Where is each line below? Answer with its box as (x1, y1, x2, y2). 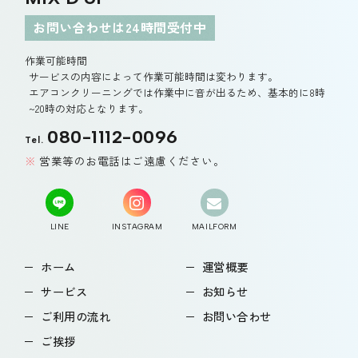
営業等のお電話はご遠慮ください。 (39, 153, 225, 169)
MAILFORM (191, 221, 237, 233)
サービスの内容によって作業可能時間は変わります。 (28, 69, 278, 85)
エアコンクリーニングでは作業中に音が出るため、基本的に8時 (28, 85, 325, 101)
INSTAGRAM (111, 221, 163, 233)
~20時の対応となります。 (28, 101, 149, 117)
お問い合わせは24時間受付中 (33, 18, 207, 38)
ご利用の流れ (41, 308, 111, 325)
